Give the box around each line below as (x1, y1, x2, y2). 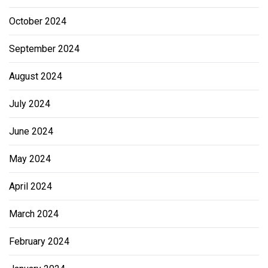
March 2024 (9, 208, 59, 220)
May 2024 (9, 153, 51, 165)
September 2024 (9, 43, 80, 54)
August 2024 (9, 71, 62, 82)
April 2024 (9, 181, 52, 192)
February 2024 (9, 236, 69, 247)
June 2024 (9, 126, 53, 137)
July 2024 (9, 98, 50, 109)
